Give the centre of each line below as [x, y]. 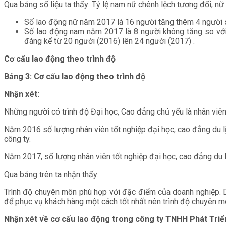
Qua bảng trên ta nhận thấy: [51, 174]
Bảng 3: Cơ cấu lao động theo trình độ [75, 76]
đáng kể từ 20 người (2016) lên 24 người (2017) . [109, 41]
